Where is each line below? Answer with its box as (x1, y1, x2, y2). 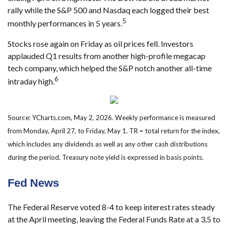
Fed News (8, 176, 59, 189)
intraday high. (8, 76, 54, 87)
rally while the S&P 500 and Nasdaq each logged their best (8, 5, 209, 15)
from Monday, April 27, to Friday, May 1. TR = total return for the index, (8, 126, 220, 135)
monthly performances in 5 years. (8, 18, 122, 28)
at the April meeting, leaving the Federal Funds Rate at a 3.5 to (8, 214, 220, 224)
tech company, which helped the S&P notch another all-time (8, 63, 212, 73)
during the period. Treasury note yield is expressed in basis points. (8, 153, 204, 162)
